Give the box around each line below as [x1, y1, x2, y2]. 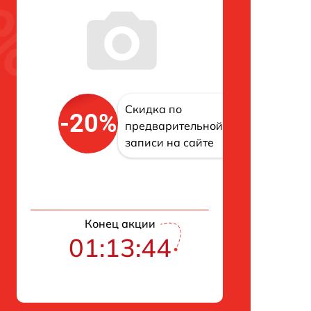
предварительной [125, 119, 223, 133]
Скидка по [125, 102, 182, 116]
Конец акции [84, 217, 155, 230]
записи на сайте [125, 135, 214, 149]
